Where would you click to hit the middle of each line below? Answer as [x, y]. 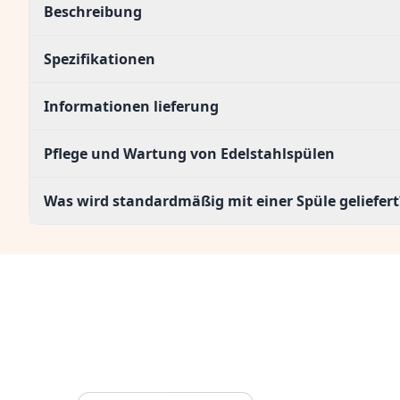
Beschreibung [93, 12]
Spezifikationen [100, 59]
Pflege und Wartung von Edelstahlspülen [189, 154]
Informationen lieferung [131, 106]
